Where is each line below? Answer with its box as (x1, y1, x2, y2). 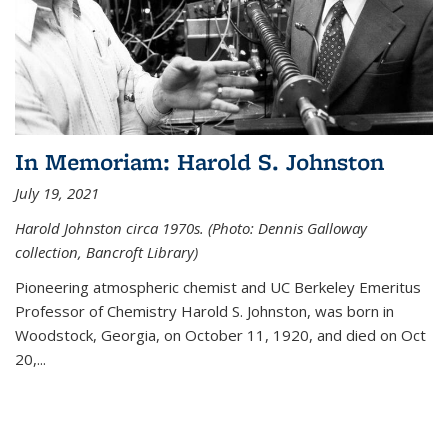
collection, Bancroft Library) (15, 241, 198, 262)
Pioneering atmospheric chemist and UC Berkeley (15, 276, 359, 297)
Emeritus (359, 276, 421, 297)
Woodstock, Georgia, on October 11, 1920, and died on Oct (15, 324, 426, 345)
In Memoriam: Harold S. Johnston (15, 145, 384, 177)
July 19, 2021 (15, 182, 99, 203)
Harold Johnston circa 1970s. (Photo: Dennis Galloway (15, 217, 367, 238)
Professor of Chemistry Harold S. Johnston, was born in (15, 300, 394, 321)
